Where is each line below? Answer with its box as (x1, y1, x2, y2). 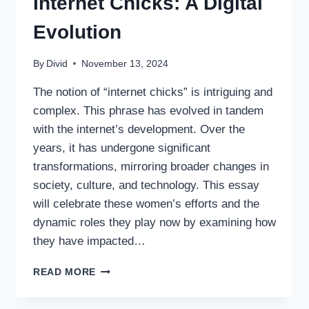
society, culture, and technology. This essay (33, 178, 259, 192)
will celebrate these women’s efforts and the (33, 197, 259, 210)
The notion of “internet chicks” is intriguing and (33, 85, 272, 99)
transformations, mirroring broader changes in (33, 159, 269, 173)
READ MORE (33, 266, 97, 277)
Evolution (33, 21, 121, 43)
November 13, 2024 (81, 58, 169, 69)
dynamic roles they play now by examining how (33, 215, 276, 229)
